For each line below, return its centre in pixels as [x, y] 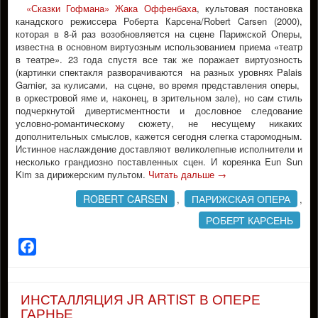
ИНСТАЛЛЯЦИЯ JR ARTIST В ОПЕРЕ [141, 298]
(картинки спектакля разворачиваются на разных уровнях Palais [159, 72]
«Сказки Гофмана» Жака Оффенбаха [111, 8]
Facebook [61, 247]
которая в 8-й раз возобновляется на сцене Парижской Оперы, [159, 34]
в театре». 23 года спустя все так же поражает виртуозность [159, 59]
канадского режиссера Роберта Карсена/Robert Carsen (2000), [159, 21]
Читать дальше [183, 174]
